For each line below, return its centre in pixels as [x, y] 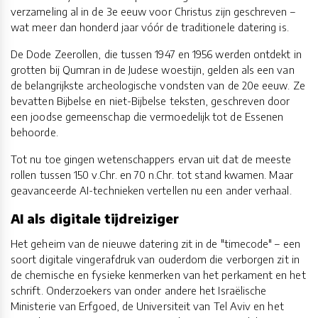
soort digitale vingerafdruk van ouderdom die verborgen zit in [155, 259]
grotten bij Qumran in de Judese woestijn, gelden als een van [153, 69]
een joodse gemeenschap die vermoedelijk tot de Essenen [147, 116]
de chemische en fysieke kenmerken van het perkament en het [158, 275]
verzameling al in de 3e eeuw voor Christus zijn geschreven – [153, 11]
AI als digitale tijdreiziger [95, 218]
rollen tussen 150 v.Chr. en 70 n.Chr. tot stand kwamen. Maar [152, 174]
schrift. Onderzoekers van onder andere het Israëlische [139, 291]
